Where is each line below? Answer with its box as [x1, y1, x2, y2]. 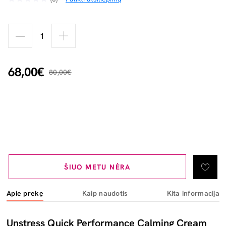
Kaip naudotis [82, 189, 128, 198]
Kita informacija [166, 189, 219, 198]
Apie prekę [7, 189, 43, 198]
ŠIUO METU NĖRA [64, 162, 131, 172]
